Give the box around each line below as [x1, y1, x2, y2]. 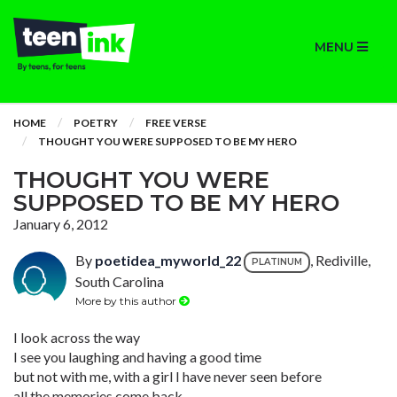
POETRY [74, 116, 118, 129]
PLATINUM [252, 256, 302, 268]
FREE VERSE [145, 116, 206, 129]
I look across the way [13, 329, 140, 346]
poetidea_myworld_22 [95, 252, 241, 269]
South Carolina [75, 273, 164, 290]
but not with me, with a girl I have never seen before [13, 368, 322, 385]
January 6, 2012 [13, 215, 108, 232]
